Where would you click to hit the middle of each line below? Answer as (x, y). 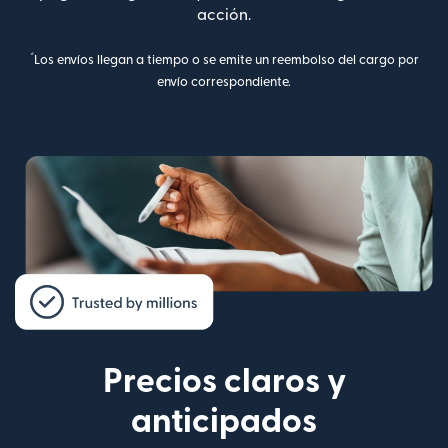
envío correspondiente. (224, 81)
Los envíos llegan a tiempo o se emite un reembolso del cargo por (226, 59)
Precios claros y (224, 381)
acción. (224, 14)
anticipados (224, 421)
